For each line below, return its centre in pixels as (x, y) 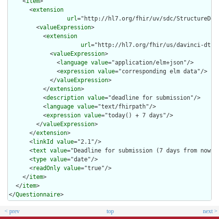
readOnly (46, 168)
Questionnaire (38, 194)
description (65, 98)
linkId (43, 142)
